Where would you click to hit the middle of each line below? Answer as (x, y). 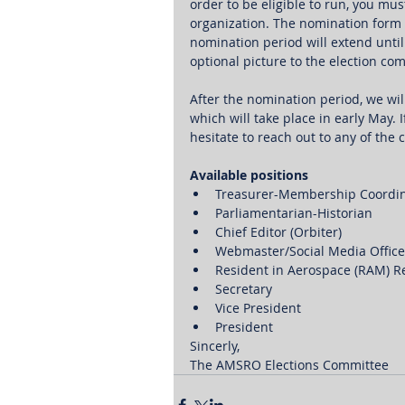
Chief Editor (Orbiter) (280, 232)
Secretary (244, 289)
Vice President (258, 308)
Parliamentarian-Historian (294, 213)
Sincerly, (215, 346)
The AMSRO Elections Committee (289, 365)
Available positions (249, 175)
